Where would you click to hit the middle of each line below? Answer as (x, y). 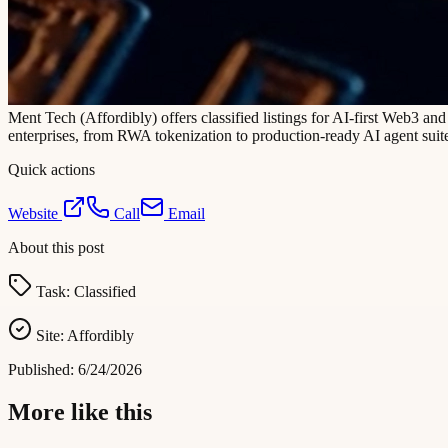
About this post (56, 248)
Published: (43, 370)
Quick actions (51, 170)
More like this (80, 412)
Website (35, 214)
